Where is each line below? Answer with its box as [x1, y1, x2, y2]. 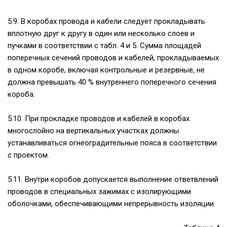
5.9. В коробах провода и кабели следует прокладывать [8, 17, 205, 26]
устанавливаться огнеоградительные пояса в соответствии [8, 138, 217, 148]
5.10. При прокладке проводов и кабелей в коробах [8, 114, 190, 124]
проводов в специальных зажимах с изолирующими [8, 187, 191, 197]
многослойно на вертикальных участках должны [8, 126, 179, 136]
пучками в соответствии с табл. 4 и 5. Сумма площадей [8, 41, 201, 51]
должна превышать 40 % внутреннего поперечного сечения [8, 78, 216, 87]
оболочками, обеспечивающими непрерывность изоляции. [8, 199, 215, 209]
